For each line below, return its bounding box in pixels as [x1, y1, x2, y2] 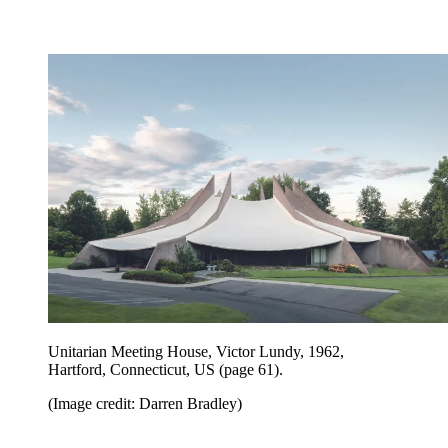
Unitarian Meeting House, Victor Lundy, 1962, [48, 342, 344, 360]
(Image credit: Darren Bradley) [48, 394, 242, 412]
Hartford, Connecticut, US [48, 360, 215, 378]
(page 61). [219, 360, 283, 378]
